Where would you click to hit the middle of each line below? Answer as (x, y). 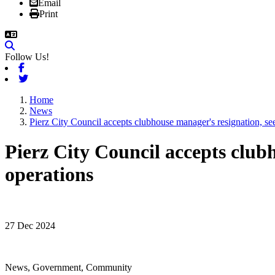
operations (49, 175)
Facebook (43, 67)
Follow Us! (27, 57)
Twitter (41, 78)
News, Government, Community (68, 267)
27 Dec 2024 (30, 225)
